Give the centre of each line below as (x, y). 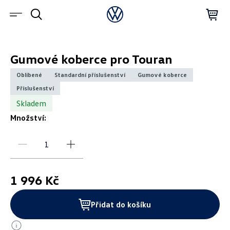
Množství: (28, 118)
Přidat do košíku (121, 204)
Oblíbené (29, 75)
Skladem (31, 103)
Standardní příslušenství (90, 75)
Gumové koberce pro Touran (91, 59)
